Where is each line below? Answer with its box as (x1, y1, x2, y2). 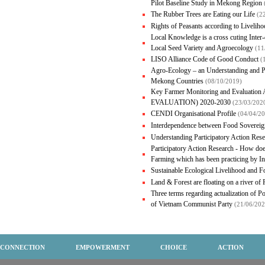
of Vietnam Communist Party (151, 200, 234, 209)
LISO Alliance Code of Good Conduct (151, 55, 260, 64)
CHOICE (160, 244, 187, 251)
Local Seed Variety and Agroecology (151, 44, 255, 53)
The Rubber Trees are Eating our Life (151, 10, 257, 19)
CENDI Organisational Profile (151, 109, 238, 118)
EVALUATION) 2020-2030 (151, 98, 232, 107)
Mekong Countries (151, 77, 205, 86)
